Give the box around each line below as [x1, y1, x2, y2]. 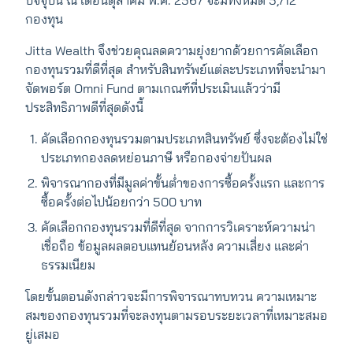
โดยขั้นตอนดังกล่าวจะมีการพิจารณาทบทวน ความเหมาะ [25, 288, 317, 305]
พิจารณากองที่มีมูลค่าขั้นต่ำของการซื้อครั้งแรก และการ [41, 175, 325, 191]
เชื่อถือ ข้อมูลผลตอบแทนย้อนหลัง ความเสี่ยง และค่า [41, 238, 309, 255]
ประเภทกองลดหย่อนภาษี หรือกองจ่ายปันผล [41, 150, 272, 166]
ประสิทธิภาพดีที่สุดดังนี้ [25, 99, 143, 116]
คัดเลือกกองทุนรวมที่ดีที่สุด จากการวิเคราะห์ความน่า [41, 219, 315, 236]
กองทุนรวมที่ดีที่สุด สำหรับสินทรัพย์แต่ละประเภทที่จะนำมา [25, 61, 325, 78]
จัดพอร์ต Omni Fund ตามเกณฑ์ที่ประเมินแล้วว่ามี [25, 80, 281, 97]
